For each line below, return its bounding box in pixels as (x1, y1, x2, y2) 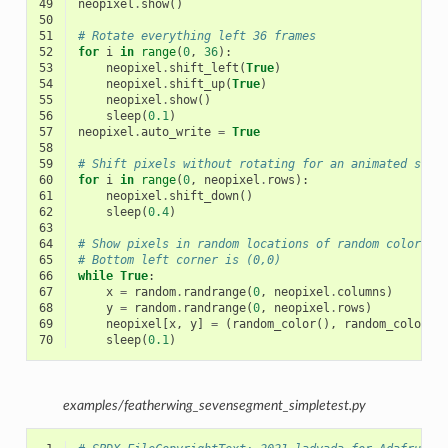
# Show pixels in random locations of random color (77, 236, 421, 251)
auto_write (140, 124, 211, 139)
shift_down (168, 188, 239, 203)
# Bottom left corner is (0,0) (77, 252, 281, 267)
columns (336, 284, 386, 299)
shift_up (168, 76, 225, 91)
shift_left (168, 60, 239, 75)
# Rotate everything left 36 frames (77, 28, 316, 43)
